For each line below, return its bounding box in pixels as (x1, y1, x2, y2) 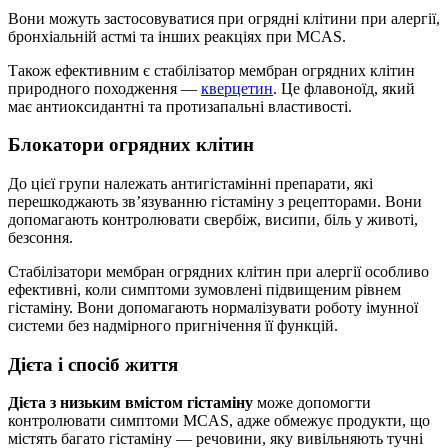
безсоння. (8, 228, 73, 246)
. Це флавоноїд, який (273, 79, 415, 97)
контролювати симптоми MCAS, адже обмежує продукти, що (8, 412, 430, 430)
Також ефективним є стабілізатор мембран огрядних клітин (8, 61, 415, 79)
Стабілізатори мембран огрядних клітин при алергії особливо (8, 262, 429, 280)
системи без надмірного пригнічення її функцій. (8, 316, 338, 334)
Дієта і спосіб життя (8, 353, 178, 375)
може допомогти (253, 394, 371, 412)
